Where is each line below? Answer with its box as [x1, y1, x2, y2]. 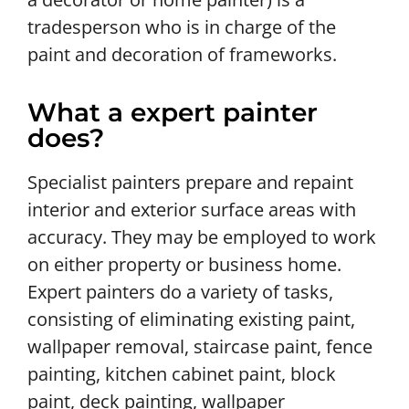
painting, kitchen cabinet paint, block [27, 362, 336, 387]
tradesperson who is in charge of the [27, 14, 336, 39]
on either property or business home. [27, 252, 341, 278]
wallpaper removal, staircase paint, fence [27, 334, 372, 360]
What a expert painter [27, 97, 318, 129]
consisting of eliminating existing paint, [27, 307, 355, 332]
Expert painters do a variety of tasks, [27, 279, 333, 305]
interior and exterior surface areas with [27, 197, 356, 223]
